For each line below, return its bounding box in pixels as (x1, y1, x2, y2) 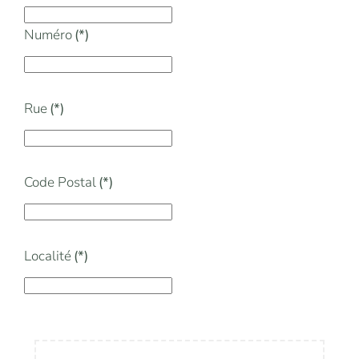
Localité (24, 246, 71, 265)
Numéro (24, 25, 72, 44)
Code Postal (24, 172, 96, 192)
